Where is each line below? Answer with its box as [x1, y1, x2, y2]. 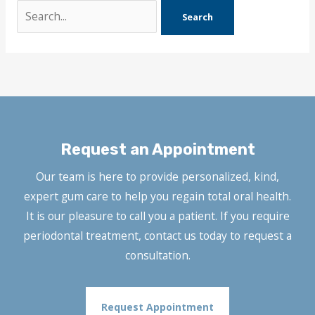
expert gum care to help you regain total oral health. [24, 188, 291, 205]
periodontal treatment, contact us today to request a [23, 228, 292, 244]
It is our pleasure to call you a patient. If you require [25, 208, 290, 224]
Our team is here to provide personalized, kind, [36, 169, 279, 185]
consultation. [124, 247, 191, 264]
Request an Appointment [60, 140, 255, 160]
